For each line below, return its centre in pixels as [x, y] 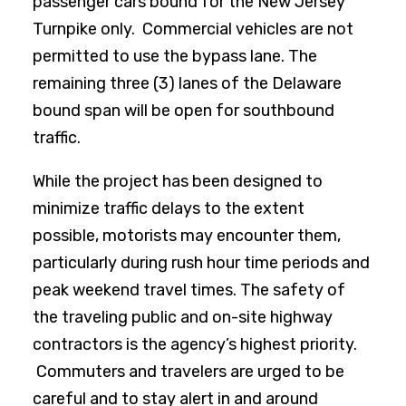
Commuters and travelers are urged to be [188, 372]
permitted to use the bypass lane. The [175, 56]
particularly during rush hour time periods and [201, 263]
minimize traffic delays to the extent [169, 208]
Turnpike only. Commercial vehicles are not [193, 29]
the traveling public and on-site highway [183, 317]
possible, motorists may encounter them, [187, 236]
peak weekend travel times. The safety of [189, 290]
